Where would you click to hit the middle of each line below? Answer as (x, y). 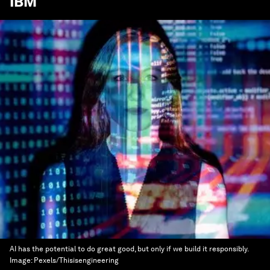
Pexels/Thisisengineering (76, 260)
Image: (22, 260)
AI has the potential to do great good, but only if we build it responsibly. (129, 249)
